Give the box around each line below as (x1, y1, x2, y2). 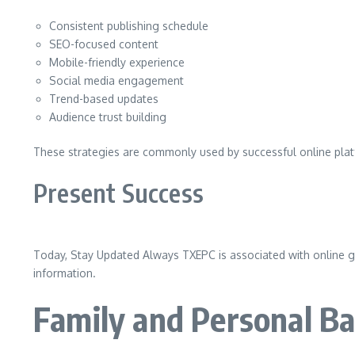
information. (33, 266, 96, 280)
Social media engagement (49, 74, 184, 87)
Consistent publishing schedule (49, 19, 208, 32)
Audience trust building (49, 110, 166, 124)
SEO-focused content (49, 37, 158, 51)
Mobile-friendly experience (49, 55, 185, 69)
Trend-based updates (49, 92, 158, 105)
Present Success (33, 177, 204, 208)
